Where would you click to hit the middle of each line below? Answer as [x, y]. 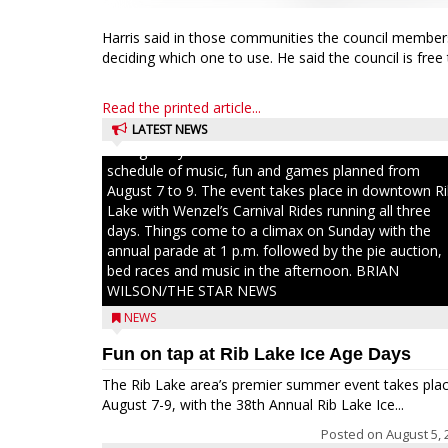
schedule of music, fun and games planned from [263, 170]
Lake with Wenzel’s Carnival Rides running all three [269, 210]
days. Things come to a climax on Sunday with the [269, 230]
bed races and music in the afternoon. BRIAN [253, 270]
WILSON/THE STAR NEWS [192, 290]
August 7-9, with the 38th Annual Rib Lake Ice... [253, 404]
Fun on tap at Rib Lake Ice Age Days [256, 354]
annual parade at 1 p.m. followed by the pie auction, [274, 250]
